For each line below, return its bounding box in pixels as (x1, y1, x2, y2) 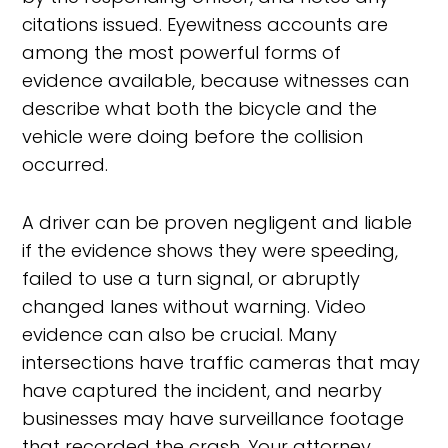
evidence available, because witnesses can (22, 68, 410, 93)
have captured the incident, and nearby (22, 378, 383, 403)
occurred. (22, 152, 109, 177)
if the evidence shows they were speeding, (22, 238, 399, 263)
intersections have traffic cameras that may (22, 350, 421, 375)
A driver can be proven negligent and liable (22, 210, 413, 235)
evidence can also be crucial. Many (22, 322, 338, 347)
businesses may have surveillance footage (22, 406, 405, 431)
